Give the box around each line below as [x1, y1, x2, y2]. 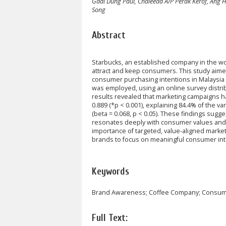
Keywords [92, 165, 129, 177]
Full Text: [92, 212, 128, 223]
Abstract [92, 29, 126, 41]
